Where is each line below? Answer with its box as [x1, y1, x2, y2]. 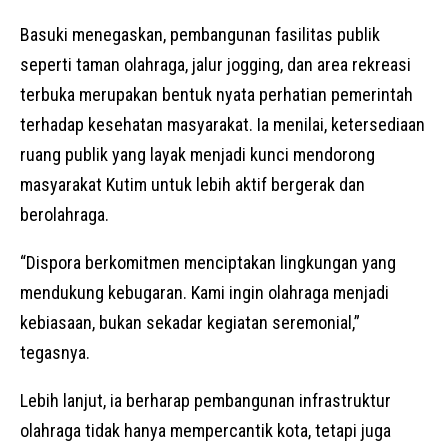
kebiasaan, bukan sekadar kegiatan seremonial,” [20, 312, 360, 334]
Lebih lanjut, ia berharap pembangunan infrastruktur [20, 390, 391, 412]
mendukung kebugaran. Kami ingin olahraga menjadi [20, 282, 389, 304]
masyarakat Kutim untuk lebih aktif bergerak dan [20, 174, 365, 196]
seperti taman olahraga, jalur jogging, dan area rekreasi [20, 54, 411, 76]
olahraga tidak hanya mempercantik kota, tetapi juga [20, 420, 391, 442]
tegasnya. [20, 342, 90, 364]
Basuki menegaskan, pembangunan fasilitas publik [20, 24, 380, 46]
